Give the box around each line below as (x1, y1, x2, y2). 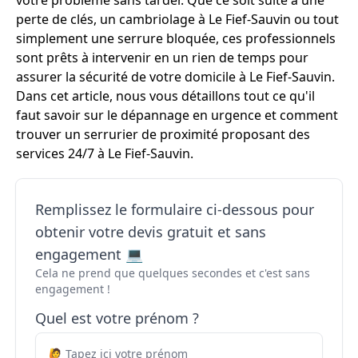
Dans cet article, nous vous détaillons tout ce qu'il (16, 87, 315, 105)
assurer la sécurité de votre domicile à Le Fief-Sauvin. (16, 68, 335, 86)
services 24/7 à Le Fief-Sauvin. (16, 145, 193, 162)
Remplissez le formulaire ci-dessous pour (35, 200, 314, 219)
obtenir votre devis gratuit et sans (35, 222, 266, 241)
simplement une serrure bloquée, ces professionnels (16, 30, 336, 47)
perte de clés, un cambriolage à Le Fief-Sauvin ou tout (16, 10, 339, 28)
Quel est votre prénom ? (35, 308, 199, 328)
